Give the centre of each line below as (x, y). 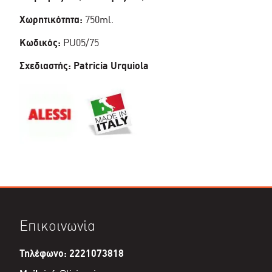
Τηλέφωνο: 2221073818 (72, 253)
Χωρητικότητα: (51, 19)
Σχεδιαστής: (46, 66)
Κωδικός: (40, 42)
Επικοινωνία (57, 225)
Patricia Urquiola (111, 66)
